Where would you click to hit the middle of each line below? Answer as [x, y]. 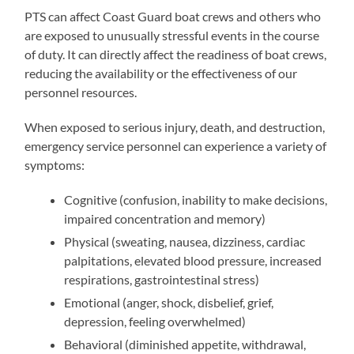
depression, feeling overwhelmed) [155, 321]
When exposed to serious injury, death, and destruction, [175, 127]
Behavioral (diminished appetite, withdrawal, [185, 344]
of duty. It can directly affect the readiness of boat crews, [176, 54]
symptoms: [55, 165]
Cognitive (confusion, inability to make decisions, [196, 200]
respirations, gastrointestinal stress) [162, 279]
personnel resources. [81, 92]
